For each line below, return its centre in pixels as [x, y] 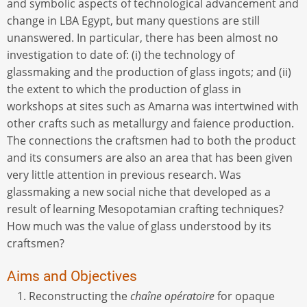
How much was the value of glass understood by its [139, 226]
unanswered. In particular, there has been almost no [143, 37]
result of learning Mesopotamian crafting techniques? [145, 209]
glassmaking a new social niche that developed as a [139, 192]
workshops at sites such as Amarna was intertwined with [153, 106]
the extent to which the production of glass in [124, 89]
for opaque [246, 296]
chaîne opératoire [174, 296]
